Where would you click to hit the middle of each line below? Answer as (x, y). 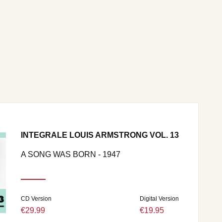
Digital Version (159, 198)
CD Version (36, 198)
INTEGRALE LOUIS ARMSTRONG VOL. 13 (100, 135)
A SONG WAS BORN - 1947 (71, 155)
